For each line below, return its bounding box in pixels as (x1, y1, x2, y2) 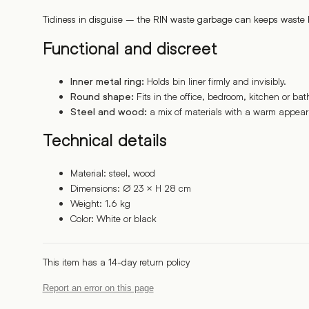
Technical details (42, 131, 167, 150)
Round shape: (70, 91, 134, 103)
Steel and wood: (70, 106, 147, 118)
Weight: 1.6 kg (70, 197, 130, 210)
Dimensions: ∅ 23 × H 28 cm (70, 182, 191, 195)
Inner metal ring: (70, 76, 144, 88)
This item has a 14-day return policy (42, 256, 190, 268)
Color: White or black (70, 212, 157, 225)
